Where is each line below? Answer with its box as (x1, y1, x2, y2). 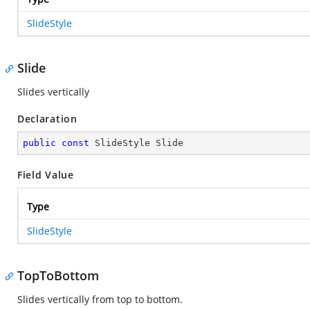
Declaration (17, 112, 77, 125)
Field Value (17, 168, 74, 181)
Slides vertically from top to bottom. (17, 293, 183, 306)
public (23, 138, 56, 148)
